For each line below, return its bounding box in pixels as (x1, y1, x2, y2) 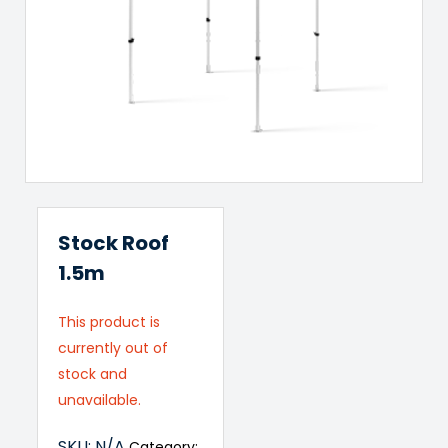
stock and (57, 364, 127, 384)
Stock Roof (57, 229, 169, 257)
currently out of (57, 338, 168, 358)
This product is (57, 312, 160, 332)
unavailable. (57, 390, 141, 410)
